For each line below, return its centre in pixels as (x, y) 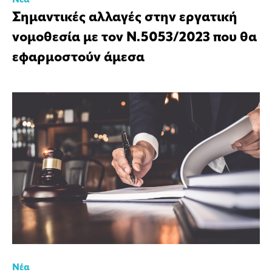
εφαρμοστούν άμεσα (78, 58)
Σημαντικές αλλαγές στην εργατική (125, 18)
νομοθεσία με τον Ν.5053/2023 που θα (134, 38)
